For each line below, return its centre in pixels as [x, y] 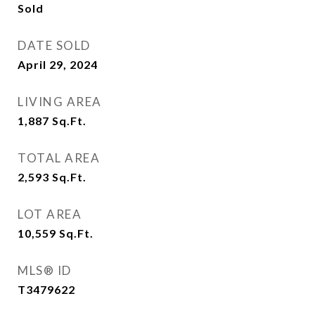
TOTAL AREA [59, 158]
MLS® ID [45, 270]
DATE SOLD [54, 45]
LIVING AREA [60, 102]
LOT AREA [50, 214]
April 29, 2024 [58, 64]
